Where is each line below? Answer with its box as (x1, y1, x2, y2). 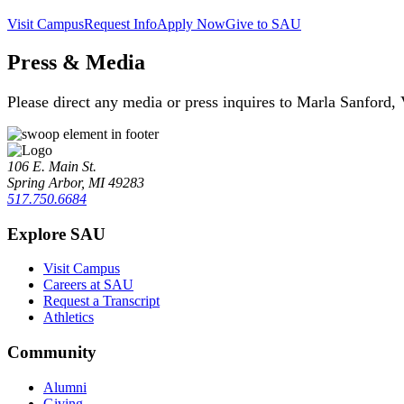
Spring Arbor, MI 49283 (7, 174, 144, 190)
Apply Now (157, 16, 225, 32)
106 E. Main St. (7, 158, 96, 174)
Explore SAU (7, 224, 106, 243)
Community (7, 342, 96, 362)
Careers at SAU (43, 277, 133, 293)
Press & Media (7, 50, 145, 74)
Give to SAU (225, 16, 301, 32)
